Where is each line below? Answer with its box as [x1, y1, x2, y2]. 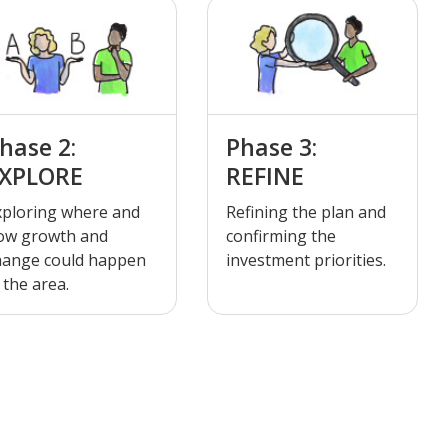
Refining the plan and [226, 200, 386, 223]
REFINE [226, 159, 304, 192]
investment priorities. [226, 248, 386, 271]
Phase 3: [226, 130, 317, 163]
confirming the [226, 224, 336, 247]
